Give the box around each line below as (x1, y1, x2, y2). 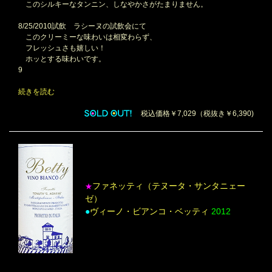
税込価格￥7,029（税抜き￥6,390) (134, 109, 254, 118)
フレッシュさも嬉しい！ (18, 44, 106, 53)
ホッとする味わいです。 (18, 55, 106, 64)
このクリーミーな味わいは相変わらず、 (18, 33, 157, 42)
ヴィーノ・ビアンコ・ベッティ (90, 206, 211, 216)
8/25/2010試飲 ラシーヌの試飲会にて (18, 22, 146, 31)
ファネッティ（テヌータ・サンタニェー (92, 180, 245, 191)
